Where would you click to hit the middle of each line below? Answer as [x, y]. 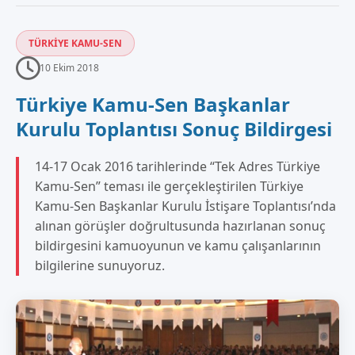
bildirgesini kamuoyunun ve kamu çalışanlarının [178, 245]
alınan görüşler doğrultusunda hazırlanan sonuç [180, 225]
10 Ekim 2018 [69, 68]
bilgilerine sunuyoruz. [100, 265]
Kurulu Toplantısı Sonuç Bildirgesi [174, 128]
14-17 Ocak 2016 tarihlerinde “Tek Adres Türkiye [177, 166]
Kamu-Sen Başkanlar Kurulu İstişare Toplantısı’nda [185, 206]
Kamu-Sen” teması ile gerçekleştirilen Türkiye [169, 186]
